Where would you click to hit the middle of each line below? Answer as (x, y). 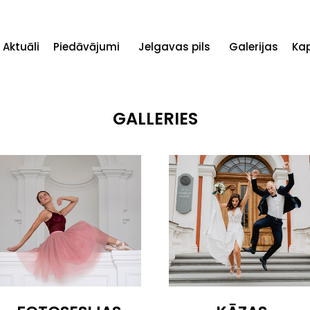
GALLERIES (155, 119)
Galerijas (254, 47)
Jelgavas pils (174, 47)
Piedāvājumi (86, 47)
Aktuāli (21, 47)
